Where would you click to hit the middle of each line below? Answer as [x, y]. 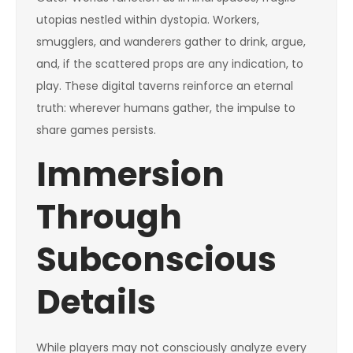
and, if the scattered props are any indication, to [170, 64]
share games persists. [96, 130]
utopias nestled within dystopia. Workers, [148, 20]
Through [109, 217]
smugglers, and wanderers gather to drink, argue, [171, 42]
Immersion [130, 175]
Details [96, 302]
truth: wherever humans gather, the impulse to [166, 108]
